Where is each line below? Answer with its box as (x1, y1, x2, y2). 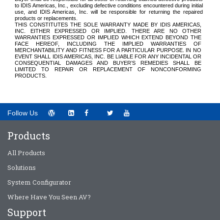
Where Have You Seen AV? (7, 192, 91, 202)
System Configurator (7, 178, 71, 187)
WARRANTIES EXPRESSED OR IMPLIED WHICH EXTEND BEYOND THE (15, 34, 202, 41)
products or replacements (15, 15, 76, 22)
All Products (7, 148, 45, 158)
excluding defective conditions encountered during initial (70, 2, 203, 9)
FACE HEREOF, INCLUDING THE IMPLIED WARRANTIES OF (15, 41, 202, 47)
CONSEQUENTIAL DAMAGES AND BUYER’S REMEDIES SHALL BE (15, 60, 202, 66)
